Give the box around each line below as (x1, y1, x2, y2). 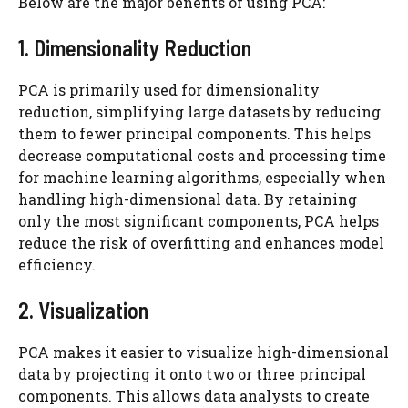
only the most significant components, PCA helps (18, 211, 379, 230)
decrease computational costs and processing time (18, 146, 386, 165)
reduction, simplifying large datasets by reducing (18, 102, 381, 121)
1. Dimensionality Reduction (18, 35, 251, 61)
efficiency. (18, 255, 96, 274)
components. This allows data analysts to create (18, 386, 370, 405)
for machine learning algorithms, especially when (18, 168, 386, 187)
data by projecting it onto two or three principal (18, 364, 366, 383)
